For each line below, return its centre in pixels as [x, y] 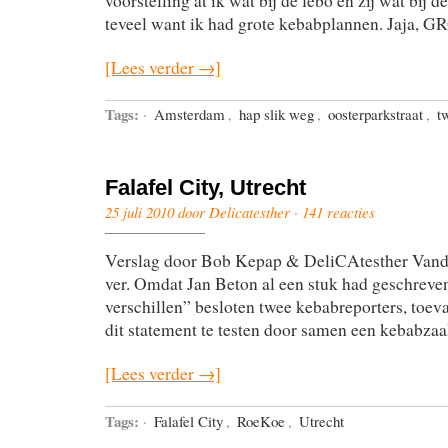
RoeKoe [261, 421]
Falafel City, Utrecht [205, 188]
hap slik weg [276, 114]
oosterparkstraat [375, 114]
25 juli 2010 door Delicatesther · [203, 212]
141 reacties [338, 212]
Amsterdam [189, 114]
